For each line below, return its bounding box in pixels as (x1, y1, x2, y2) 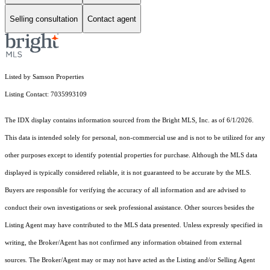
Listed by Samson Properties (5, 74, 84, 81)
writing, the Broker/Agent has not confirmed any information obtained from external (5, 239, 242, 246)
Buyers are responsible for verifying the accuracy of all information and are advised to (5, 187, 246, 194)
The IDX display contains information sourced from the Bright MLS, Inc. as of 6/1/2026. (5, 117, 254, 124)
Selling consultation (10, 14, 78, 24)
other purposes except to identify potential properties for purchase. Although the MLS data (5, 152, 257, 159)
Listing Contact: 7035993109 (5, 91, 89, 98)
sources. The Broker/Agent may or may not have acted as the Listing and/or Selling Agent (5, 257, 255, 264)
